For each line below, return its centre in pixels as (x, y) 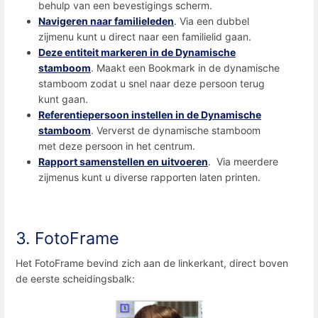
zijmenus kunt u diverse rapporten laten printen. (149, 177)
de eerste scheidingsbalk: (75, 278)
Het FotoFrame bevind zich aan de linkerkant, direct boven (152, 263)
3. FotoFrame (67, 238)
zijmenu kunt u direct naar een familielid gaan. (145, 36)
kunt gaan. (63, 99)
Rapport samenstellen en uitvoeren (123, 161)
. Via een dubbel (212, 21)
